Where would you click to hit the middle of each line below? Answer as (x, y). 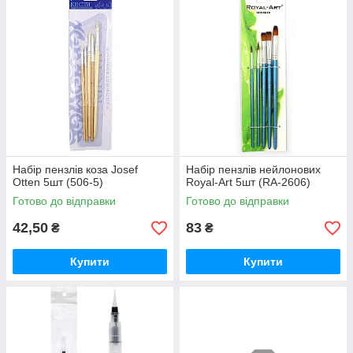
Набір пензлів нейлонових (253, 169)
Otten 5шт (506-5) (58, 182)
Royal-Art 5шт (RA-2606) (248, 182)
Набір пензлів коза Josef (75, 169)
